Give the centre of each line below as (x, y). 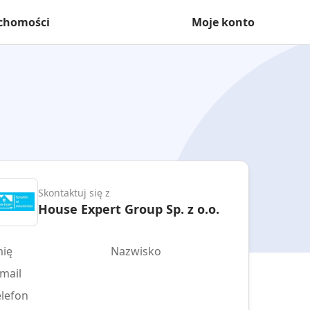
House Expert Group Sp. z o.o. (129, 209)
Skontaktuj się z (74, 192)
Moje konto (223, 22)
